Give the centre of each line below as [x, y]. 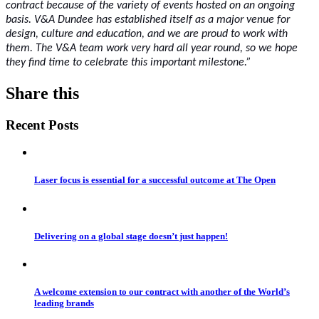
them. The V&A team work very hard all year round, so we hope [152, 48]
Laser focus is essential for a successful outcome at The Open [155, 180]
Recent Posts [42, 125]
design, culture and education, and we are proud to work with [147, 34]
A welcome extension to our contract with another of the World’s [162, 292]
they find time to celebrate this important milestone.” [129, 62]
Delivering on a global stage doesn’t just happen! [131, 236]
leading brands [64, 303]
